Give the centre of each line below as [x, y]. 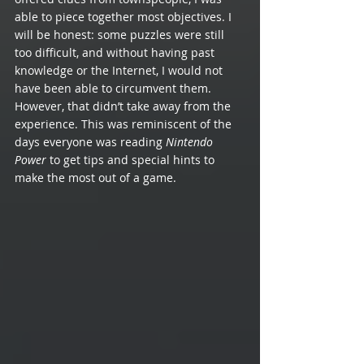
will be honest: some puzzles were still [121, 35]
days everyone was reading [90, 142]
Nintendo [191, 142]
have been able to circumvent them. [115, 89]
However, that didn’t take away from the [124, 106]
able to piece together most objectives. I [125, 17]
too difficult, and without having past [116, 53]
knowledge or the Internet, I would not [120, 71]
